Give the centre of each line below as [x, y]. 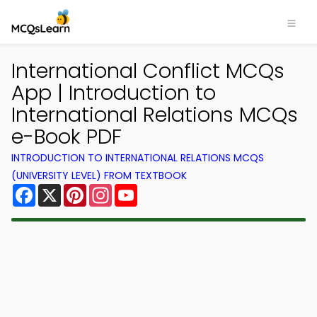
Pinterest [112, 189]
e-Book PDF [67, 137]
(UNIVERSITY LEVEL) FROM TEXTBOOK [99, 175]
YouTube [161, 189]
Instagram [141, 189]
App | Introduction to [114, 93]
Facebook [63, 189]
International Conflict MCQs [148, 71]
